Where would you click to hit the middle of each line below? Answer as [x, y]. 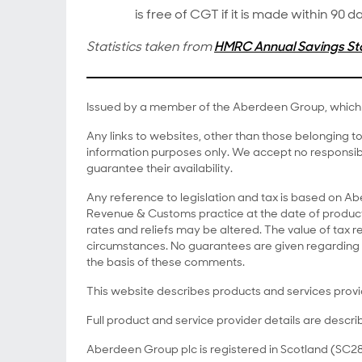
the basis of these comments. [166, 262]
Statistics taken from [150, 46]
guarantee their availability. [160, 168]
